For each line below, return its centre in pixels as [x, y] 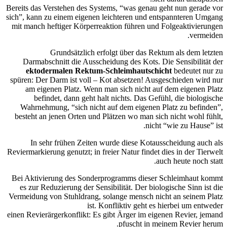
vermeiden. [206, 35]
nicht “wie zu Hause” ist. [184, 125]
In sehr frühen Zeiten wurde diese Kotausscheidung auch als [127, 142]
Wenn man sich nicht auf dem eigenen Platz [153, 89]
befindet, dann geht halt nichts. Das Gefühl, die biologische [128, 98]
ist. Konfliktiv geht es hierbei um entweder [155, 205]
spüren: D [26, 80]
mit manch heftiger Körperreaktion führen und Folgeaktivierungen [117, 26]
